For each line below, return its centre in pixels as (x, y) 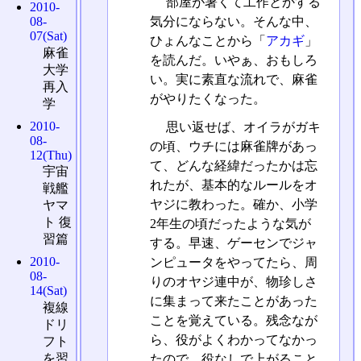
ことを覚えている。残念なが (233, 320)
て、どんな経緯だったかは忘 (233, 165)
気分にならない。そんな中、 (233, 21)
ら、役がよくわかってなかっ (233, 339)
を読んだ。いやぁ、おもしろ (233, 60)
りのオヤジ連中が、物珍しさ (233, 281)
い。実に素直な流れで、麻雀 (233, 79)
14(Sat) (49, 291)
